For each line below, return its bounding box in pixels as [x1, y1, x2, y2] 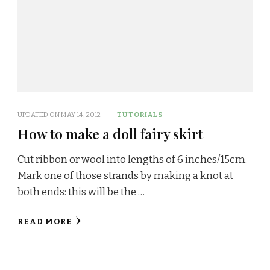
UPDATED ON [17, 110, 61, 119]
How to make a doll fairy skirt [17, 124, 203, 143]
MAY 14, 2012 [61, 110, 101, 119]
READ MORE [17, 216, 72, 227]
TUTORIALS [117, 110, 163, 119]
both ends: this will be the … [17, 185, 145, 198]
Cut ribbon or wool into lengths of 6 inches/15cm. [17, 152, 247, 166]
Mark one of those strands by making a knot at [17, 169, 233, 182]
